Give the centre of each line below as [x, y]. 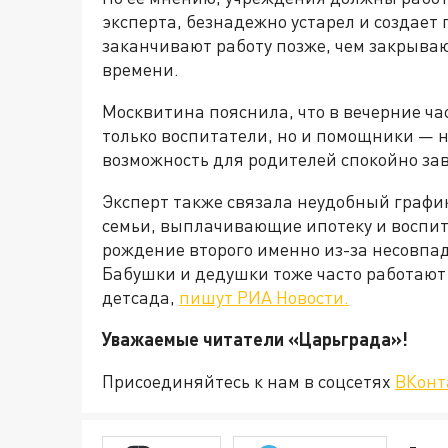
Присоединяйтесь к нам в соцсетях [248, 381]
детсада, [140, 297]
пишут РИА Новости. [264, 297]
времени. [140, 69]
